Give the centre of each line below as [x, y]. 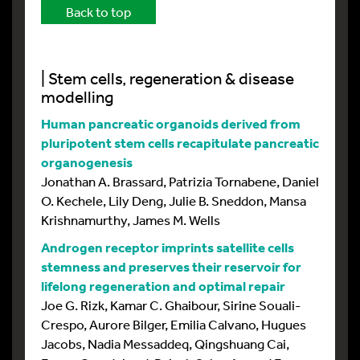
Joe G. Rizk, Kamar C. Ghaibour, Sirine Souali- [171, 305]
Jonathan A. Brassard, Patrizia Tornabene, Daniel [180, 181]
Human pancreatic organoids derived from [171, 123]
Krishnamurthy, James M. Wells [131, 219]
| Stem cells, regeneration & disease [168, 78]
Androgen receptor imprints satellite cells [168, 247]
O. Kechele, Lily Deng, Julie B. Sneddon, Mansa [174, 200]
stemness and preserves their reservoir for [171, 266]
